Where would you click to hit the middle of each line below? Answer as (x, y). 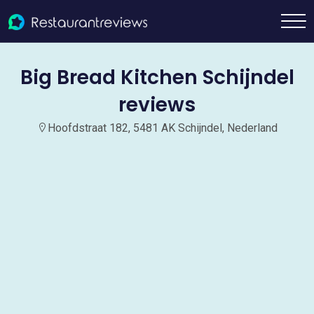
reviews (157, 105)
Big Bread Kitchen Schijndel (157, 77)
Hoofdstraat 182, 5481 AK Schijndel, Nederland (163, 128)
